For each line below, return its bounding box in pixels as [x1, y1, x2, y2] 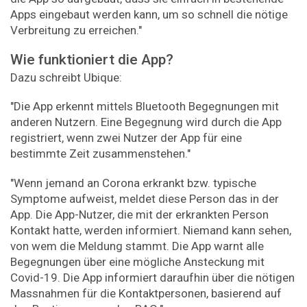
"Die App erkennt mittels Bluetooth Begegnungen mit [10, 99, 279, 114]
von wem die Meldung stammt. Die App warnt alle [10, 238, 264, 253]
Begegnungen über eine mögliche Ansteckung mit [10, 254, 265, 269]
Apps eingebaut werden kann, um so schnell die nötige [10, 8, 288, 22]
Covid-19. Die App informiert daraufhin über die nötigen [10, 270, 295, 284]
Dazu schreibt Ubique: [10, 70, 122, 84]
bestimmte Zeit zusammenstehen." [10, 147, 191, 161]
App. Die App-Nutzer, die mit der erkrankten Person [10, 207, 269, 221]
